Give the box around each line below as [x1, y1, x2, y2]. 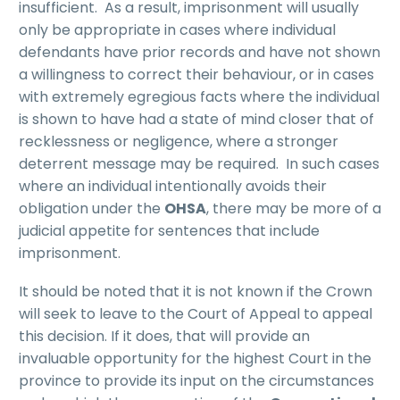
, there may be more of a [206, 198, 381, 220]
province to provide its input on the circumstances [19, 370, 374, 391]
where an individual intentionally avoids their [19, 176, 327, 197]
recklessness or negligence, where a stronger [19, 131, 338, 153]
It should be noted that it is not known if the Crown [19, 280, 372, 302]
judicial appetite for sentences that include [19, 221, 320, 242]
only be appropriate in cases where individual [19, 20, 336, 41]
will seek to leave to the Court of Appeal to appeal [19, 303, 372, 324]
